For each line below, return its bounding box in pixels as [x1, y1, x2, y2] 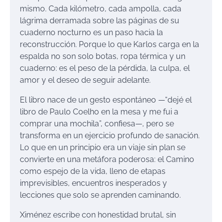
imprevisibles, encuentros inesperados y [20, 178, 167, 188]
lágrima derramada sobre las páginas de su [20, 15, 179, 25]
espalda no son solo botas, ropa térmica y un [20, 51, 185, 61]
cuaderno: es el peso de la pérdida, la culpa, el [20, 63, 190, 73]
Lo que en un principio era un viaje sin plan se [20, 142, 185, 152]
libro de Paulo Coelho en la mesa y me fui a [20, 107, 178, 116]
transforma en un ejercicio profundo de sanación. [20, 130, 200, 140]
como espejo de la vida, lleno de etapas [20, 166, 166, 176]
